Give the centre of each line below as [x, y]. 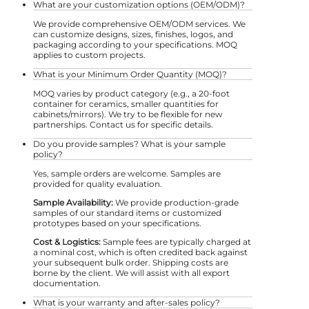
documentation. [67, 283]
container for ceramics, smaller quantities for [126, 103]
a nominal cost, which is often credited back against [140, 252]
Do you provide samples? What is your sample [129, 143]
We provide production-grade [176, 202]
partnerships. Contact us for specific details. [123, 124]
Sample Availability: [73, 202]
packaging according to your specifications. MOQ [135, 44]
